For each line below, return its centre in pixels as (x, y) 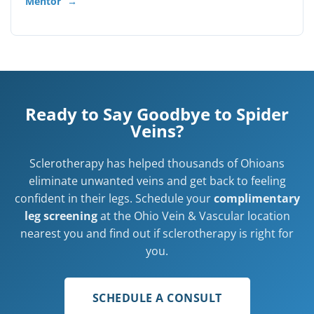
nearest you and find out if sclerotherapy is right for (157, 233)
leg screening (61, 216)
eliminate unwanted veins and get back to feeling (157, 181)
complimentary (257, 198)
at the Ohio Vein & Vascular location (193, 216)
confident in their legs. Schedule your (114, 198)
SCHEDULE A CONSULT (157, 298)
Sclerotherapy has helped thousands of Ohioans (157, 163)
